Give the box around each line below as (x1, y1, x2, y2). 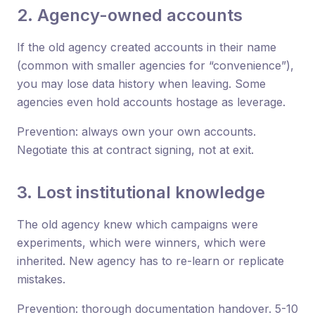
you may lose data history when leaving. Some (17, 76, 266, 91)
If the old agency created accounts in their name (17, 39, 276, 54)
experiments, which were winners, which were (17, 235, 266, 250)
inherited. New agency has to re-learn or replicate (17, 253, 284, 268)
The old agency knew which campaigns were (17, 217, 258, 231)
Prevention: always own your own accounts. (17, 124, 256, 139)
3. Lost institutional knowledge (17, 181, 265, 202)
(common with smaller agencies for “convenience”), (17, 58, 294, 72)
